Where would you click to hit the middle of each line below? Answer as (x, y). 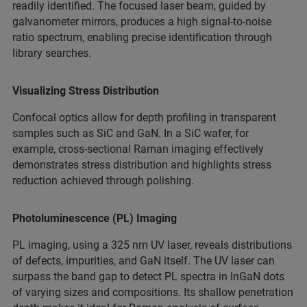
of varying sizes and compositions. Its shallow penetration (153, 292)
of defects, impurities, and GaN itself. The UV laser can (144, 260)
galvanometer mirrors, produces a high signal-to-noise (142, 21)
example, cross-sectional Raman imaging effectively (138, 149)
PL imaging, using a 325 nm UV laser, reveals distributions (152, 245)
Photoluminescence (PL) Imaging (95, 218)
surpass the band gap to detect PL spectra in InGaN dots (148, 276)
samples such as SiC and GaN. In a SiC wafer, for (131, 133)
